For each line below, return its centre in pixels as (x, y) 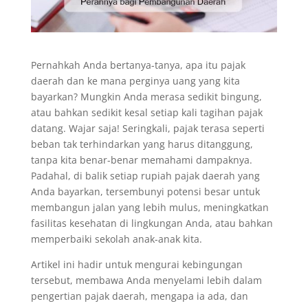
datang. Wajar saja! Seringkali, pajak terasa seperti (147, 129)
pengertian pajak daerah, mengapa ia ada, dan (139, 296)
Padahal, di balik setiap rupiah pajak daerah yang (145, 176)
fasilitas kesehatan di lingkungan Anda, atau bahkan (152, 223)
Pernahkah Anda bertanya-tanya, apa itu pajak (138, 65)
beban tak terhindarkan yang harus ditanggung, (142, 144)
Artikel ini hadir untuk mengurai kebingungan (136, 265)
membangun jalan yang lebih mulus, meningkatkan (150, 208)
